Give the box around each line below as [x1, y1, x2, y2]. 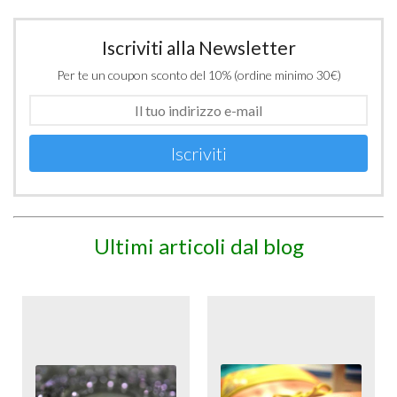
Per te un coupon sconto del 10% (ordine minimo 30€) [56, 67, 341, 83]
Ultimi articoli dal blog [93, 232, 304, 259]
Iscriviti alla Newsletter [101, 36, 296, 59]
